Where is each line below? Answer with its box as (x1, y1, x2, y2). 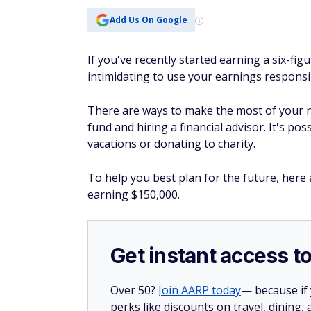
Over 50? (110, 283, 158, 298)
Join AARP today (158, 283, 241, 298)
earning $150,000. (87, 187, 180, 202)
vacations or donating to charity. (87, 136, 255, 151)
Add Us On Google (109, 13, 187, 26)
